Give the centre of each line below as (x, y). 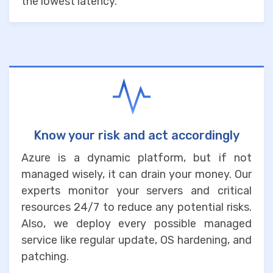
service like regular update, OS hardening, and (136, 240)
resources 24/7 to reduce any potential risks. (136, 207)
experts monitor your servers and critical (136, 190)
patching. (45, 256)
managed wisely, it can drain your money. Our (136, 174)
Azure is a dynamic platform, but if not (136, 158)
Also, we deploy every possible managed (136, 223)
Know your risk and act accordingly (136, 135)
